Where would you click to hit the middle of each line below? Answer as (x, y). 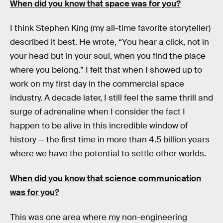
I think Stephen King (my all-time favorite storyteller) (110, 28)
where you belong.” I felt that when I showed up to (106, 70)
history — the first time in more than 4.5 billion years (110, 140)
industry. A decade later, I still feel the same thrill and (111, 98)
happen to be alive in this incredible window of (99, 126)
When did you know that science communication (106, 178)
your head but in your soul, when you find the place (108, 56)
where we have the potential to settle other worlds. (108, 154)
